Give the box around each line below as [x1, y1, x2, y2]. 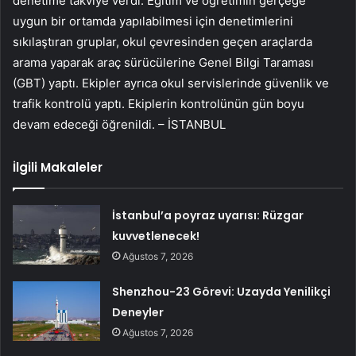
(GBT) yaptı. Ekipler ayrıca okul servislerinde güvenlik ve [13, 75, 329, 91]
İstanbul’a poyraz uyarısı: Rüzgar [112, 207, 304, 223]
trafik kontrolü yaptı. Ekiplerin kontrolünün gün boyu [13, 95, 304, 111]
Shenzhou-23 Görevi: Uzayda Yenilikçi [112, 283, 331, 300]
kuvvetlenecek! [112, 227, 200, 244]
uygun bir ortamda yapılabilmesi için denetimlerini [13, 13, 293, 29]
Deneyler [112, 304, 164, 320]
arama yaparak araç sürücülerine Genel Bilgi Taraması [13, 54, 314, 70]
